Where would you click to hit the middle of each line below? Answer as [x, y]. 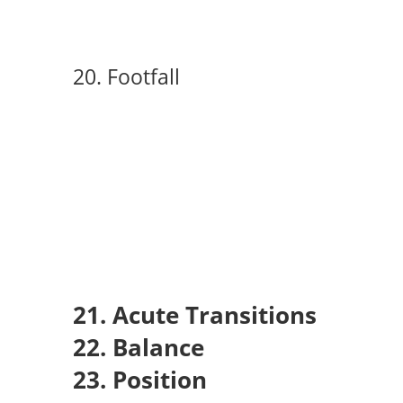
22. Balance [144, 347]
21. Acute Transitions [194, 315]
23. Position [139, 380]
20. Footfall [126, 76]
